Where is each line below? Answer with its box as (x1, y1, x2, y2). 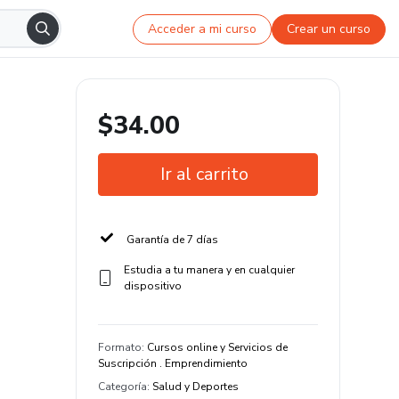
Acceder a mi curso (148, 20, 257, 37)
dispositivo (123, 279, 182, 293)
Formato (98, 340, 142, 354)
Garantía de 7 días (126, 232, 218, 247)
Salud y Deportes (152, 379, 239, 394)
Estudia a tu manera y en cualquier (123, 263, 295, 277)
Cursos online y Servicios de (147, 340, 288, 354)
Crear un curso (287, 20, 371, 37)
